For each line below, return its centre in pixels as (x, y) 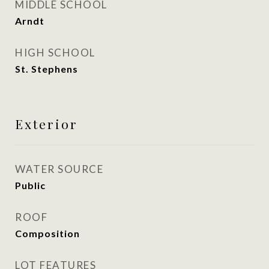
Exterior (47, 124)
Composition (47, 233)
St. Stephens (47, 69)
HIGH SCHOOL (55, 53)
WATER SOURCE (59, 169)
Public (30, 185)
